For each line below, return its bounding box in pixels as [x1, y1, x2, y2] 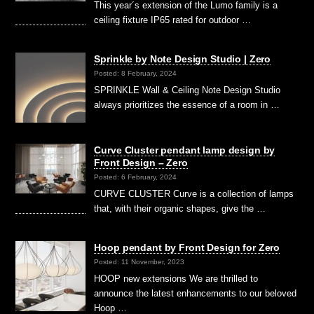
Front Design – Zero [94, 157, 188, 169]
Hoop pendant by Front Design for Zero [94, 242, 280, 254]
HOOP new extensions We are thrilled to [94, 273, 259, 285]
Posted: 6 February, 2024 [94, 172, 177, 181]
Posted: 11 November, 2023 [94, 257, 185, 266]
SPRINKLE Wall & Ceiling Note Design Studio [94, 85, 281, 96]
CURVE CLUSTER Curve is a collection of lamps [94, 189, 294, 200]
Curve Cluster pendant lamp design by [94, 144, 275, 156]
